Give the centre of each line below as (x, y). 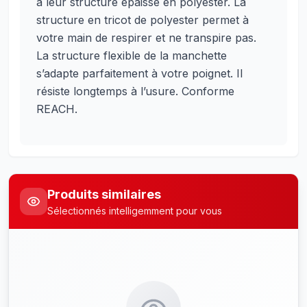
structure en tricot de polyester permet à (143, 20)
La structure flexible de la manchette (132, 56)
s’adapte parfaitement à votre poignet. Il (139, 73)
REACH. (57, 109)
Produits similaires (104, 194)
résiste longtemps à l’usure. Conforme (135, 91)
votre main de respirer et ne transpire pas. (146, 38)
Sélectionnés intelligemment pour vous (135, 211)
